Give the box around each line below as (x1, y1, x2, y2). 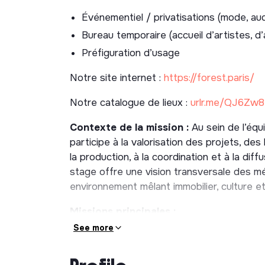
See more (73, 222, 114, 233)
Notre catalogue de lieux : (70, 96, 190, 109)
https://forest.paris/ (164, 71, 254, 84)
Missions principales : (70, 205, 176, 218)
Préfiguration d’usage (82, 46, 180, 59)
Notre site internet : (70, 71, 164, 84)
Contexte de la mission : (70, 121, 189, 134)
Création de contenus (70, 230, 177, 243)
